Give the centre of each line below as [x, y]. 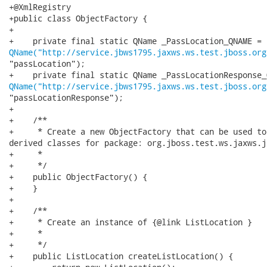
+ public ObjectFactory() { [78, 177]
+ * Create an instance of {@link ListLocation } [131, 222]
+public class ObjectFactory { [78, 18]
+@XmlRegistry [40, 7]
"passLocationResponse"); [66, 97]
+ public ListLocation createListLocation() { [121, 256]
